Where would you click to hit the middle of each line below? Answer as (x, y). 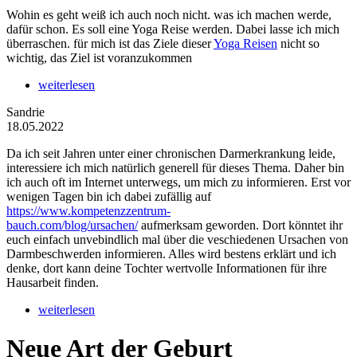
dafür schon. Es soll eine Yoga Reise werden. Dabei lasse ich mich (173, 29)
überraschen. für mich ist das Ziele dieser (110, 44)
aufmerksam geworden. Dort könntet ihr (240, 226)
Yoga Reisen (245, 44)
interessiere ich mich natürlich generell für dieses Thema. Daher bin (175, 168)
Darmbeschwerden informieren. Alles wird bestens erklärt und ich (171, 254)
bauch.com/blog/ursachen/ (72, 226)
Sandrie (25, 112)
